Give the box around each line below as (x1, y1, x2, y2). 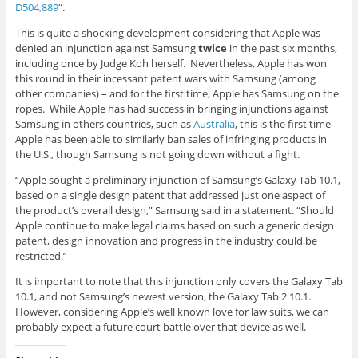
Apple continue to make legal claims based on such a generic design (14, 218, 334, 233)
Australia (193, 117, 235, 132)
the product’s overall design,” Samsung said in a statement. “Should (14, 203, 334, 218)
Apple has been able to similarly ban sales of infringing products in (14, 132, 327, 147)
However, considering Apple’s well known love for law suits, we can (14, 304, 329, 320)
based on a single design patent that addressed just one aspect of (14, 188, 325, 203)
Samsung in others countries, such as (14, 117, 193, 132)
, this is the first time (234, 117, 331, 132)
